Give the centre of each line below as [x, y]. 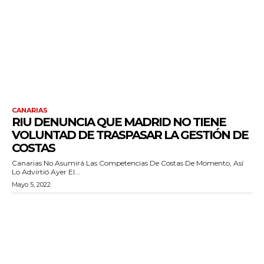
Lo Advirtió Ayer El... [46, 171]
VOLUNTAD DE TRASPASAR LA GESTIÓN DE [130, 135]
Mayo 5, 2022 [31, 184]
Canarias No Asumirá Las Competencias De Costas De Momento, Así [128, 163]
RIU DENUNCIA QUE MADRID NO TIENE [119, 122]
